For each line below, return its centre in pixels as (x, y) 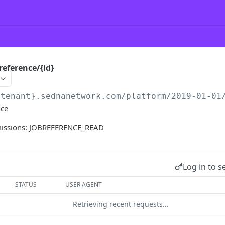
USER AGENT (84, 185)
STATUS (26, 185)
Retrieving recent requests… (121, 204)
